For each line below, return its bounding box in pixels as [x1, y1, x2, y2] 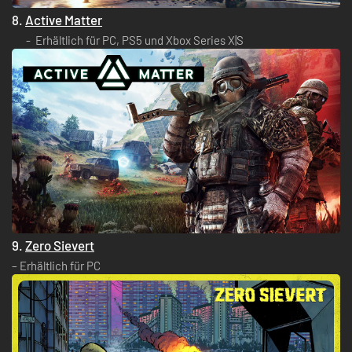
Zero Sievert [25, 237, 94, 254]
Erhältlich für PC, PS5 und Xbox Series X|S [35, 32, 244, 47]
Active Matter [25, 11, 102, 27]
